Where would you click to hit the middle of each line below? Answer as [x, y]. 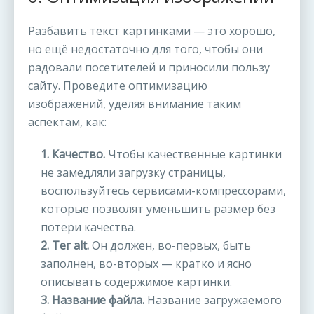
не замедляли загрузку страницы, [133, 173]
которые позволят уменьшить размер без [158, 209]
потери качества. [88, 227]
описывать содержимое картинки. [136, 282]
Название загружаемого [213, 300]
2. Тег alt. [65, 246]
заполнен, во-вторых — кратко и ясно [146, 264]
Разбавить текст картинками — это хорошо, [152, 31]
